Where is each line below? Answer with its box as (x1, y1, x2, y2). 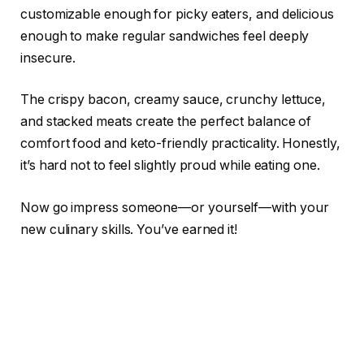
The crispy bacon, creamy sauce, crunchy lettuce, (20, 92, 327, 108)
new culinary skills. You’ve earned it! (20, 221, 237, 237)
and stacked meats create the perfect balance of (20, 114, 312, 130)
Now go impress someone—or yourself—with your (20, 199, 329, 215)
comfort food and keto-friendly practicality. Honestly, (20, 136, 340, 152)
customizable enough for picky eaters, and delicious (20, 6, 334, 22)
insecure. (20, 50, 76, 66)
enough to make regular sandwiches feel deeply (20, 28, 310, 44)
